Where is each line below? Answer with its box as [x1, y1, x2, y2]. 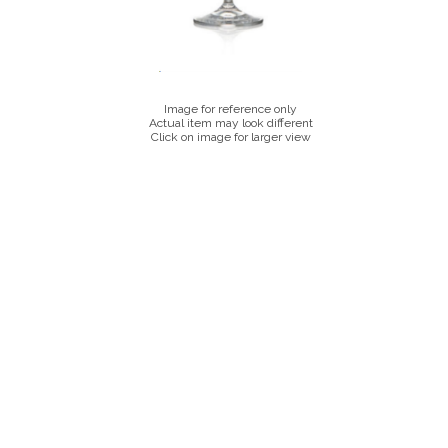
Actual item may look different [148, 116, 313, 130]
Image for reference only [164, 102, 298, 116]
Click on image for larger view [150, 130, 311, 144]
